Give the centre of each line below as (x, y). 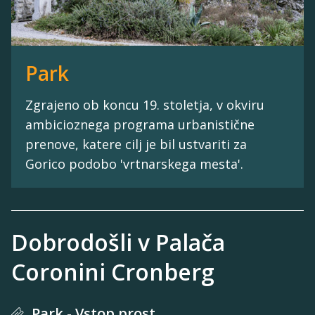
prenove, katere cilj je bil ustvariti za (136, 144)
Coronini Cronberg (113, 271)
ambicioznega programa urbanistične (140, 124)
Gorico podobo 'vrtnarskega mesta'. (134, 163)
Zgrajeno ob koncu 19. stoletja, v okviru (145, 104)
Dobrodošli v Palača (118, 242)
